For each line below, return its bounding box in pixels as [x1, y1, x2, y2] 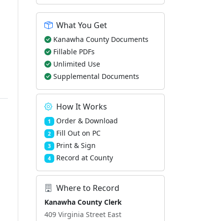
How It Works [56, 101, 107, 112]
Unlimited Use [53, 59, 100, 69]
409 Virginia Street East [44, 210, 121, 219]
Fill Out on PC [56, 128, 101, 138]
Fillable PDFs [53, 47, 95, 56]
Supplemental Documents [53, 72, 139, 81]
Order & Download [56, 116, 118, 125]
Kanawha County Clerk [44, 197, 122, 207]
